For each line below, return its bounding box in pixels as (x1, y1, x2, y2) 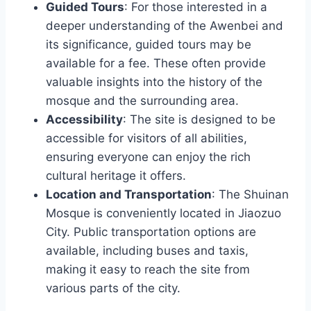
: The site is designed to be (123, 112, 276, 127)
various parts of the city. (46, 281, 180, 296)
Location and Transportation (46, 187, 212, 202)
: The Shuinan (212, 187, 289, 202)
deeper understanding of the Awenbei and (46, 19, 283, 33)
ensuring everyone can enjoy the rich (46, 150, 251, 165)
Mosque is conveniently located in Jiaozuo (46, 206, 281, 221)
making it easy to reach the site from (46, 262, 250, 277)
